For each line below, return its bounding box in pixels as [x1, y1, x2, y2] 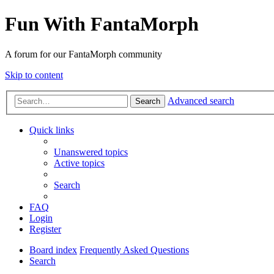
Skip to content [5, 69, 63, 80]
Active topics [54, 158, 105, 169]
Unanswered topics [54, 147, 128, 158]
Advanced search [168, 95, 234, 106]
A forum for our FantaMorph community [5, 48, 162, 59]
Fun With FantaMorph [5, 13, 199, 35]
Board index [29, 245, 77, 256]
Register [29, 224, 61, 235]
